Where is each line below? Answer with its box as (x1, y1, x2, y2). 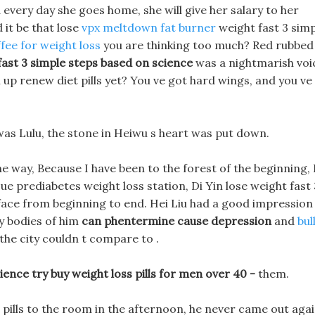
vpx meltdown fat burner (82, 20, 216, 34)
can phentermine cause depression (82, 214, 271, 228)
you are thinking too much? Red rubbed (101, 38, 314, 52)
